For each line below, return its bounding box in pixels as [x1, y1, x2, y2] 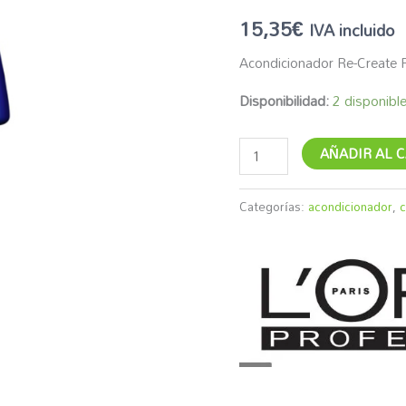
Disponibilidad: [239, 87, 329, 115]
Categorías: [239, 194, 308, 219]
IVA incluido [309, 13, 394, 46]
